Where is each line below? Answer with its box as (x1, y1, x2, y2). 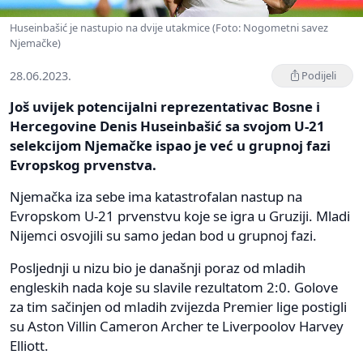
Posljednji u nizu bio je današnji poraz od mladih (10, 258, 305, 277)
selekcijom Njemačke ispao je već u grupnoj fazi (10, 135, 331, 155)
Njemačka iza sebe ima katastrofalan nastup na (10, 186, 302, 206)
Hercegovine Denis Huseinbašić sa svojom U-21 (10, 116, 325, 135)
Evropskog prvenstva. (10, 155, 156, 174)
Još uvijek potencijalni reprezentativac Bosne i (10, 96, 320, 116)
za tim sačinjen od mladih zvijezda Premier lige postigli (10, 297, 347, 316)
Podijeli (301, 67, 336, 83)
